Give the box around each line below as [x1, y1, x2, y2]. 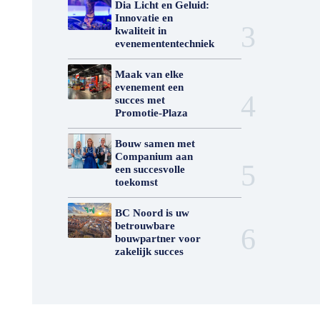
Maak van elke [114, 69, 184, 80]
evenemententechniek [114, 38, 214, 49]
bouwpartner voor [114, 233, 201, 244]
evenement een [114, 81, 184, 93]
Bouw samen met [114, 138, 195, 149]
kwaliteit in [114, 25, 166, 36]
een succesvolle [114, 164, 185, 175]
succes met [114, 94, 165, 106]
